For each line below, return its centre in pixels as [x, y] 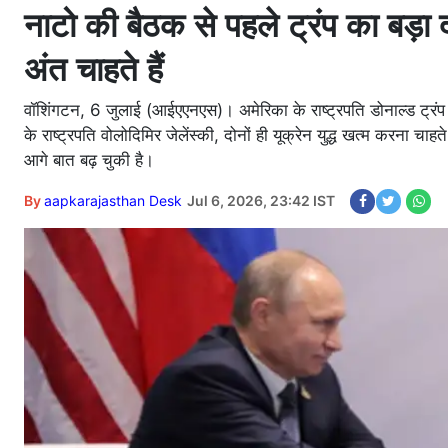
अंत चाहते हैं [93, 68]
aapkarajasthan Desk [113, 200]
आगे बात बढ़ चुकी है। [89, 160]
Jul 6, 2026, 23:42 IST [261, 200]
